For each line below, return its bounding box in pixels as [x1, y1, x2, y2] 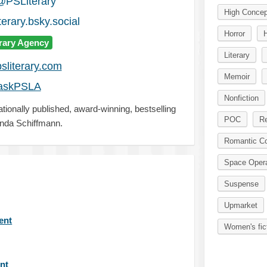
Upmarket [223, 201, 257, 210]
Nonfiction [223, 94, 259, 103]
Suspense [223, 179, 259, 188]
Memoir [223, 72, 250, 81]
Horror [223, 29, 245, 38]
